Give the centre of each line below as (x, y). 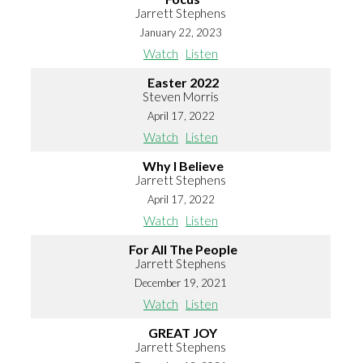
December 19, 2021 (181, 283)
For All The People (183, 250)
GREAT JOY (183, 333)
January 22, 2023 (181, 33)
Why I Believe (183, 166)
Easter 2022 (183, 83)
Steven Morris (181, 97)
